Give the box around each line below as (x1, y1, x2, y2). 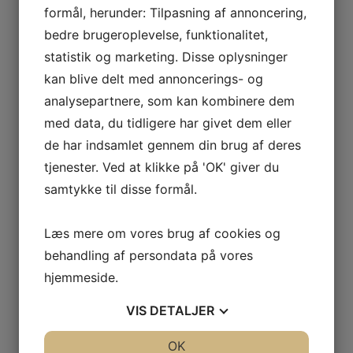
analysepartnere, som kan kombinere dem (44, 93, 295, 109)
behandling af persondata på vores (44, 247, 253, 263)
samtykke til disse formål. (44, 181, 197, 197)
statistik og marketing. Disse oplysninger (44, 49, 288, 65)
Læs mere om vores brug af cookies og (44, 225, 281, 241)
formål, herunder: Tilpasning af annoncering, (44, 5, 307, 20)
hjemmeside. (44, 269, 118, 285)
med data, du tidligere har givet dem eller (44, 115, 292, 131)
